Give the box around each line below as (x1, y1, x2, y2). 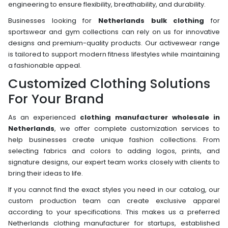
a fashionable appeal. (8, 60, 81, 70)
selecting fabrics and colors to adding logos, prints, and (8, 146, 220, 156)
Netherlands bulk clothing (98, 15, 205, 25)
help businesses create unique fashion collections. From (8, 134, 220, 145)
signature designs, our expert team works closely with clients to (8, 157, 220, 167)
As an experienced (8, 112, 80, 122)
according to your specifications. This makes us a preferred (8, 207, 220, 217)
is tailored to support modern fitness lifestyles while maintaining (8, 49, 220, 59)
